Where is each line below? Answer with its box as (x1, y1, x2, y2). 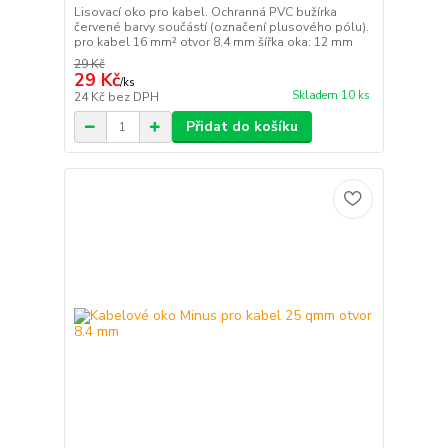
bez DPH (107, 89, 159, 106)
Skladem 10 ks (291, 87, 370, 103)
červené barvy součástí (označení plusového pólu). (73, 19, 369, 36)
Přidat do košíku (185, 117, 298, 137)
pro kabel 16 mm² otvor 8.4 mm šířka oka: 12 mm (73, 34, 353, 51)
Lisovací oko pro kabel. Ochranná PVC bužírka (73, 4, 337, 21)
